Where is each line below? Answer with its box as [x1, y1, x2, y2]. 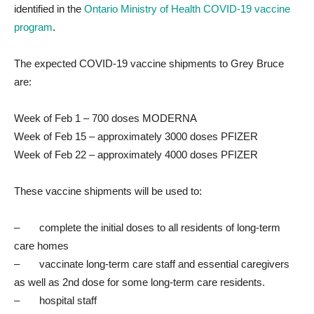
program [14, 21, 53, 33]
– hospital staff [14, 294, 97, 306]
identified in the [14, 3, 84, 15]
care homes [14, 240, 69, 252]
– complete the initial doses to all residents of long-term [14, 221, 280, 233]
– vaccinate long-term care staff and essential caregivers [14, 258, 289, 270]
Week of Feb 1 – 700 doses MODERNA [14, 112, 197, 124]
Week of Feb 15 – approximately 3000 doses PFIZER [14, 130, 258, 142]
